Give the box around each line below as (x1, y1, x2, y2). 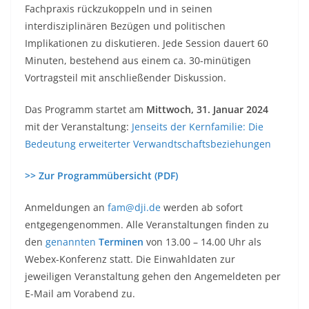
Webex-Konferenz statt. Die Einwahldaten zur (25, 252, 235, 266)
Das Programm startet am (25, 102, 146, 116)
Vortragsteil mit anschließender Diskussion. (25, 70, 226, 84)
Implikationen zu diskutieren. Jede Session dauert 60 (25, 36, 268, 50)
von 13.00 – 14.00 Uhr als (143, 235, 261, 248)
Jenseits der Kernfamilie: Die (132, 119, 263, 133)
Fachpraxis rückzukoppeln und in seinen (25, 1, 212, 15)
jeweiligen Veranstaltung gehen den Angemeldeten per (25, 269, 281, 283)
